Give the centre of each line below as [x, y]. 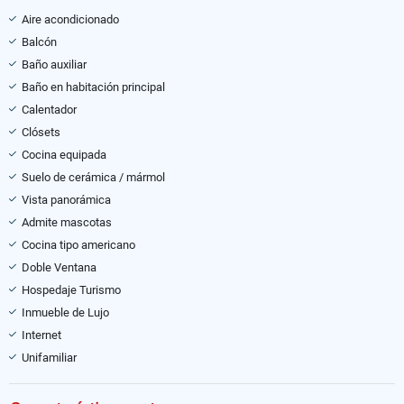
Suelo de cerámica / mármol [93, 177]
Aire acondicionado [70, 19]
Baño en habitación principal [93, 87]
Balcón [39, 41]
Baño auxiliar [54, 64]
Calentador [49, 109]
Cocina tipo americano [78, 244]
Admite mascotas [67, 222]
